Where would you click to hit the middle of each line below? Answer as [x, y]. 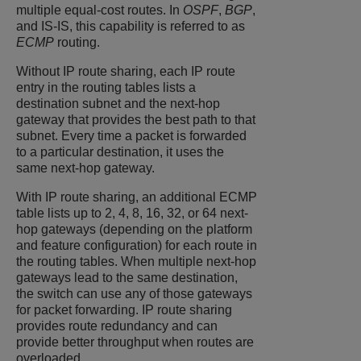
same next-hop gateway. [85, 168]
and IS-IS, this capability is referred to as [131, 27]
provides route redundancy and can [117, 326]
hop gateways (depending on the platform [134, 230]
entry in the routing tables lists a [106, 88]
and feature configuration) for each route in [137, 246]
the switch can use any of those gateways [134, 294]
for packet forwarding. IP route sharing [124, 310]
